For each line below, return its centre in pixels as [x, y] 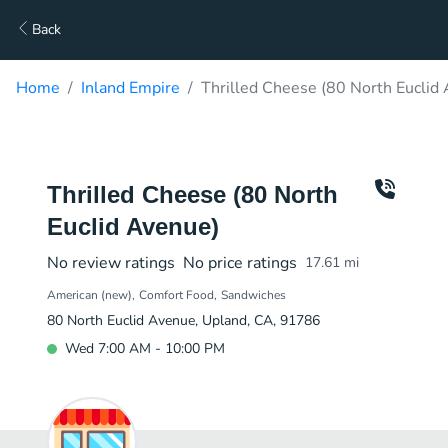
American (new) [89, 295]
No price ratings [240, 263]
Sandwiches [253, 295]
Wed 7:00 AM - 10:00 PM [145, 348]
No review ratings [111, 263]
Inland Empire [130, 88]
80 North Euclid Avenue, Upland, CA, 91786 [183, 320]
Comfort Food [176, 295]
